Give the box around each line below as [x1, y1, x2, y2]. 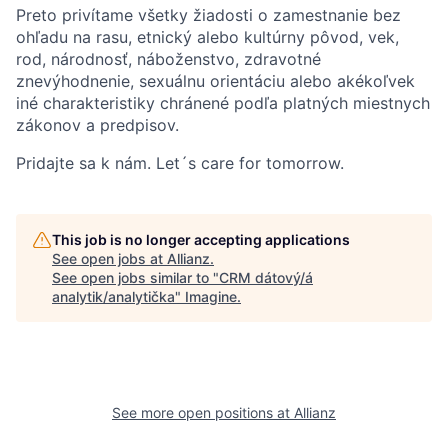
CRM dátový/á [219, 269, 313, 286]
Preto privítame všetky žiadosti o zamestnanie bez [16, 5, 401, 25]
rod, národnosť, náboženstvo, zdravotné [16, 49, 321, 69]
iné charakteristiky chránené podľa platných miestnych [16, 93, 430, 113]
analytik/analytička [52, 288, 175, 305]
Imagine [185, 288, 237, 305]
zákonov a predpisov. [16, 115, 179, 135]
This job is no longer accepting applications [52, 231, 350, 248]
